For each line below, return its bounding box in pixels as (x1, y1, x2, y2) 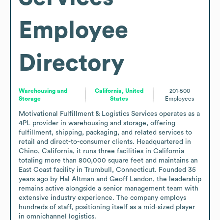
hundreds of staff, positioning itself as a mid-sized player (19, 203, 195, 211)
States (110, 95, 129, 102)
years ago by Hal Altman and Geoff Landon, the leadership (19, 175, 201, 183)
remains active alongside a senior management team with (19, 185, 198, 192)
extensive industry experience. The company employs (19, 194, 186, 201)
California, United (94, 87, 144, 94)
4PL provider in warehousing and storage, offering (19, 119, 175, 127)
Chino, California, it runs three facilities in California (19, 147, 184, 155)
